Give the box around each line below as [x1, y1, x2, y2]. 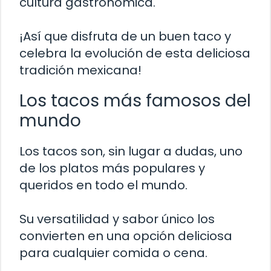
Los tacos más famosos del [19, 89, 251, 113]
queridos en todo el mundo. [19, 177, 188, 194]
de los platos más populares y [19, 160, 205, 177]
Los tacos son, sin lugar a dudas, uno [19, 143, 243, 160]
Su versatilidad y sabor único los [19, 211, 215, 228]
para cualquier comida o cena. [19, 244, 207, 262]
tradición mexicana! [19, 62, 142, 79]
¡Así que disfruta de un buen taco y [19, 28, 231, 45]
